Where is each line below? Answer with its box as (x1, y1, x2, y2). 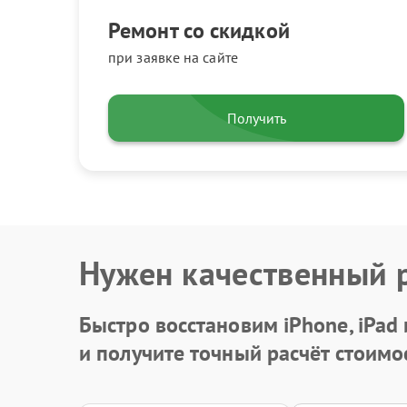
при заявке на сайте (108, 48, 238, 66)
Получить (226, 109, 286, 127)
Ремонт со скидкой (108, 16, 290, 45)
